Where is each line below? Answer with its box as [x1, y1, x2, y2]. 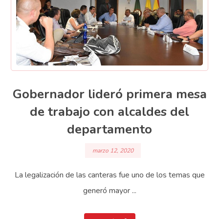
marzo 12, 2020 [92, 146, 133, 154]
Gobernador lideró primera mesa [12, 86, 207, 103]
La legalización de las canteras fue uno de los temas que [14, 169, 205, 180]
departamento [67, 121, 152, 138]
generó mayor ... [83, 185, 136, 196]
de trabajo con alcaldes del [30, 103, 189, 121]
